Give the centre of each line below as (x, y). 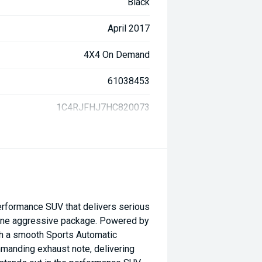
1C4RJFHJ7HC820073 (103, 107)
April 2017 (129, 28)
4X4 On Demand (117, 55)
